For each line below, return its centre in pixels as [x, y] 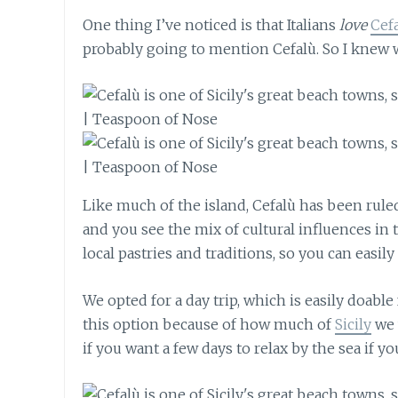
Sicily [353, 324]
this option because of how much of [209, 324]
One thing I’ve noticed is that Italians [211, 24]
